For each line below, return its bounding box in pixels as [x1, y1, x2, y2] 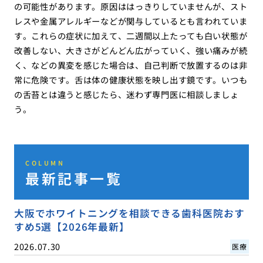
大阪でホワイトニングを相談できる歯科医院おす [14, 205, 245, 220]
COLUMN [25, 158, 65, 167]
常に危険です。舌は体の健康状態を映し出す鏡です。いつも [14, 73, 248, 86]
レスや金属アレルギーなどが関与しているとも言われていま [14, 15, 248, 28]
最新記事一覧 [25, 167, 123, 188]
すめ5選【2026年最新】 [14, 219, 130, 234]
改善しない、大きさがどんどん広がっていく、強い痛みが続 [14, 44, 248, 57]
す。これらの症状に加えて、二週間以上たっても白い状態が [14, 29, 248, 42]
